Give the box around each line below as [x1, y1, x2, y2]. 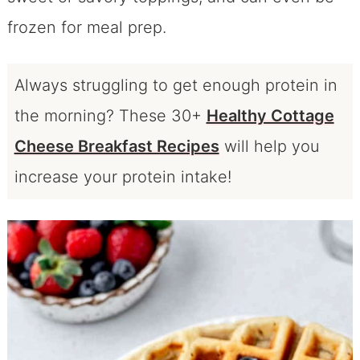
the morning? [14, 106, 114, 126]
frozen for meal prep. [6, 17, 171, 37]
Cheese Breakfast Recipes [14, 137, 219, 157]
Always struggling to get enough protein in [14, 76, 337, 96]
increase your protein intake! [14, 167, 231, 187]
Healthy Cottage [206, 106, 334, 126]
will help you [219, 137, 320, 157]
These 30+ [118, 106, 207, 126]
